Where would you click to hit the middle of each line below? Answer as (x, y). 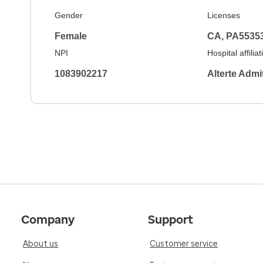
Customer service (184, 244)
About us (41, 244)
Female (71, 36)
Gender (69, 15)
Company (48, 220)
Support (171, 220)
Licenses (223, 15)
